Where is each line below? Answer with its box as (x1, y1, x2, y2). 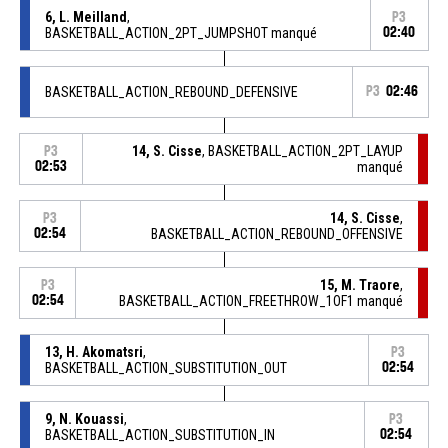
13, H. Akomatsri (44, 343, 143, 360)
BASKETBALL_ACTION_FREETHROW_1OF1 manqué (119, 292, 404, 309)
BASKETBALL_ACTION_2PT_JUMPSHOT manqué (44, 24, 317, 41)
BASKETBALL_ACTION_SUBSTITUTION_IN (44, 426, 275, 443)
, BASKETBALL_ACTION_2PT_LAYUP (202, 142, 404, 159)
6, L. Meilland (44, 8, 127, 25)
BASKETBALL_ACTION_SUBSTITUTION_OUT (44, 359, 287, 376)
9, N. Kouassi (44, 410, 124, 427)
